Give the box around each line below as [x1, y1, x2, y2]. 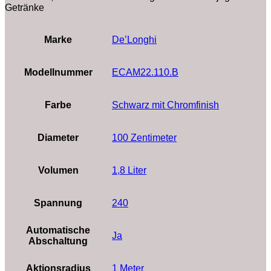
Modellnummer [24, 67, 93, 77]
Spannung [34, 197, 82, 208]
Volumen [38, 165, 79, 175]
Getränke [5, 2, 44, 13]
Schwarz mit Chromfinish [112, 99, 219, 110]
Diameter [38, 132, 79, 143]
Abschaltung [28, 235, 88, 246]
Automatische [26, 224, 90, 235]
